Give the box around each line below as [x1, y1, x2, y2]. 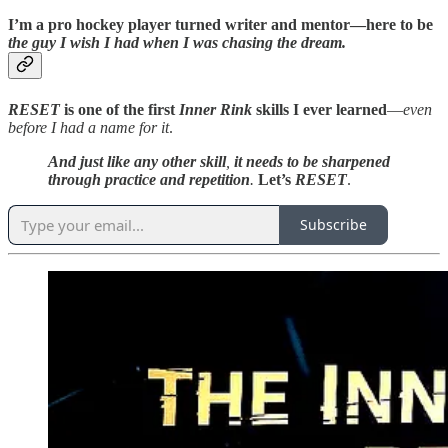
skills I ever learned [252, 100, 387, 118]
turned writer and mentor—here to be [171, 16, 433, 34]
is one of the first [60, 100, 179, 118]
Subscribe [300, 215, 367, 234]
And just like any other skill [48, 152, 226, 170]
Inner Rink [179, 100, 252, 118]
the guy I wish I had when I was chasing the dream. [8, 34, 346, 52]
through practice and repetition [48, 170, 250, 188]
